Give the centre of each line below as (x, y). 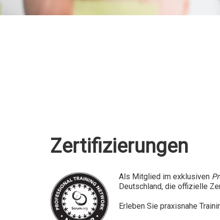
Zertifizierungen (119, 146)
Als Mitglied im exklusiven (165, 176)
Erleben (132, 206)
